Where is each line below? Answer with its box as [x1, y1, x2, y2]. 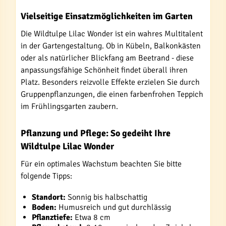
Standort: [32, 192, 66, 202]
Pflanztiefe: [32, 212, 73, 222]
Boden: [32, 202, 56, 212]
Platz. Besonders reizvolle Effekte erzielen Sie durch [21, 77, 200, 87]
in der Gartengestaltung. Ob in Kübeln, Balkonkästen [21, 41, 201, 51]
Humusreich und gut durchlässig [56, 202, 171, 212]
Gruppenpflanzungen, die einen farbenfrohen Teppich [21, 89, 203, 99]
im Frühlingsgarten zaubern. [21, 101, 118, 111]
